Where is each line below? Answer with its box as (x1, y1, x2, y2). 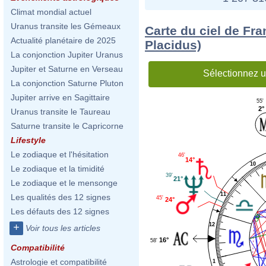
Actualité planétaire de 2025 (11, 36, 116, 45)
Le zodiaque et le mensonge (11, 178, 118, 188)
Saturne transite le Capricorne (11, 121, 123, 131)
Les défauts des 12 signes (11, 207, 109, 216)
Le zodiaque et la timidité (11, 164, 104, 173)
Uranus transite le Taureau (11, 107, 110, 116)
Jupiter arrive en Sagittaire (11, 93, 110, 102)
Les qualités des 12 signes (11, 192, 110, 202)
